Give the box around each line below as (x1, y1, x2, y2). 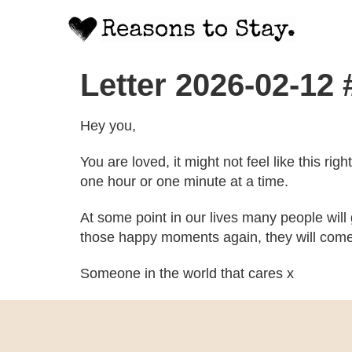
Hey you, (80, 117, 136, 134)
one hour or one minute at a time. (80, 174, 288, 189)
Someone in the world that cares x (80, 266, 294, 282)
